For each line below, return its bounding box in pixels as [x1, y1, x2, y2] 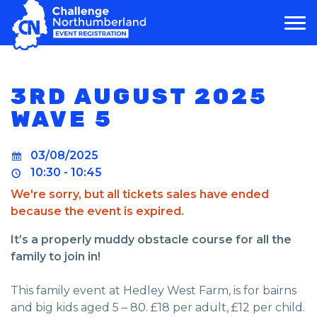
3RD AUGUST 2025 [11, 83, 268, 110]
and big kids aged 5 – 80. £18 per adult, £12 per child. [11, 301, 305, 314]
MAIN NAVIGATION [11, 19, 214, 44]
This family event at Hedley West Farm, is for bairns [11, 284, 296, 297]
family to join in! [11, 250, 100, 263]
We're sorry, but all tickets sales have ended [11, 188, 269, 201]
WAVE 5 [11, 105, 113, 132]
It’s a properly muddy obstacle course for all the [11, 233, 292, 246]
